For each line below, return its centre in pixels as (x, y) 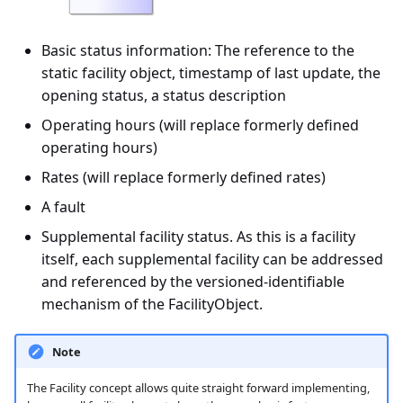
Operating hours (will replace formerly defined (200, 125)
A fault (63, 207)
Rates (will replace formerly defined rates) (184, 178)
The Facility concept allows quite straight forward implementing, (198, 388)
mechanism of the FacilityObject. (152, 304)
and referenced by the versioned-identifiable (193, 282)
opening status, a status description (164, 96)
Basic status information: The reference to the (198, 51)
